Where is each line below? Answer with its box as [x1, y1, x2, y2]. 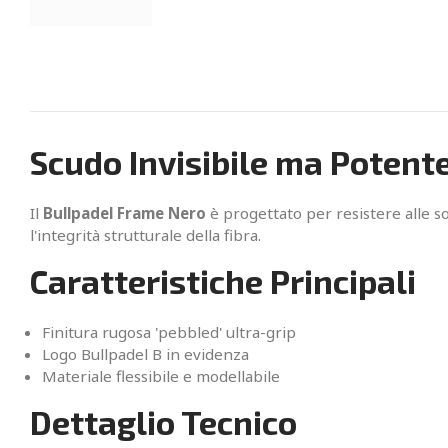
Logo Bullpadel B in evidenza [42, 344, 249, 365]
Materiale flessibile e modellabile [42, 366, 280, 387]
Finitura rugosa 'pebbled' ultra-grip [42, 322, 296, 343]
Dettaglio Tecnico [30, 402, 297, 443]
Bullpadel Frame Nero [43, 203, 206, 224]
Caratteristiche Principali [30, 261, 416, 302]
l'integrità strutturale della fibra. [30, 225, 261, 246]
